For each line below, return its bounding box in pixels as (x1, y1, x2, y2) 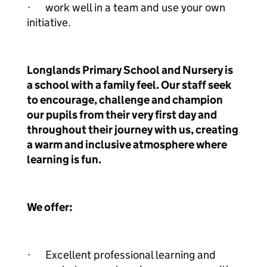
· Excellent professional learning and (27, 248, 216, 262)
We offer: (27, 200, 73, 214)
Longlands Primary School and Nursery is (27, 63, 233, 77)
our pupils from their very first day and (27, 108, 217, 122)
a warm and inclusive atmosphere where (27, 138, 227, 151)
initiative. (27, 15, 71, 29)
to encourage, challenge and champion (27, 93, 223, 107)
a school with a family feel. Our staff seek (27, 78, 231, 92)
